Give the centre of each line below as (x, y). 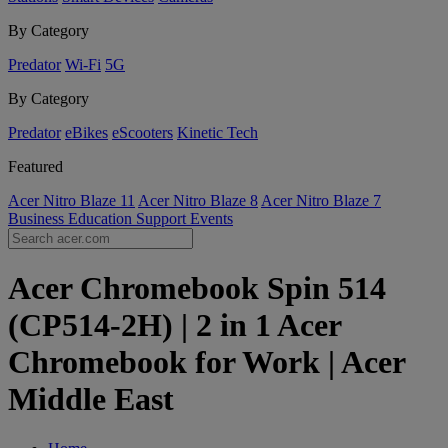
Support (163, 218)
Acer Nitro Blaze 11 (71, 200)
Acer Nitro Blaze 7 (321, 200)
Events (211, 218)
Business (38, 218)
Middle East (91, 399)
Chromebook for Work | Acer (206, 362)
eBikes (86, 132)
